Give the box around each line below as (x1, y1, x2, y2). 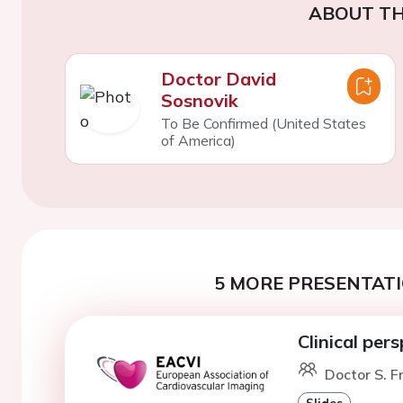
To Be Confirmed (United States (160, 114, 366, 132)
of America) (160, 131, 236, 149)
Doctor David (160, 67, 276, 90)
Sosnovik (160, 89, 238, 112)
